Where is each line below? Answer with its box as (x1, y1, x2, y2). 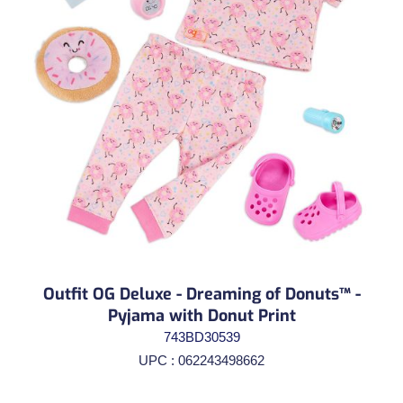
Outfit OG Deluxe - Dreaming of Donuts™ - (42, 282, 361, 305)
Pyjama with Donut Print (107, 304, 296, 327)
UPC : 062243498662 (139, 352, 264, 368)
